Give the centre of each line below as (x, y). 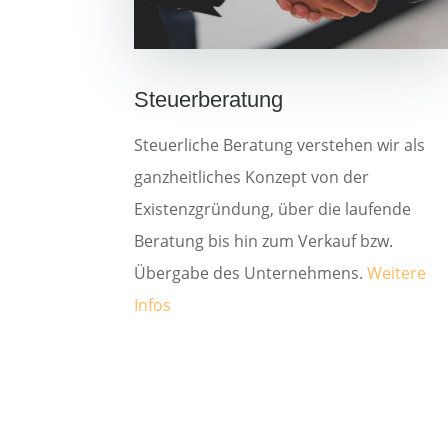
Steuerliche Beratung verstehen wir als (280, 144)
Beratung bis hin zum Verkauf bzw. (264, 240)
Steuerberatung (209, 99)
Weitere (397, 272)
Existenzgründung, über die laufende (273, 208)
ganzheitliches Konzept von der (252, 176)
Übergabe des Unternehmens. (251, 272)
